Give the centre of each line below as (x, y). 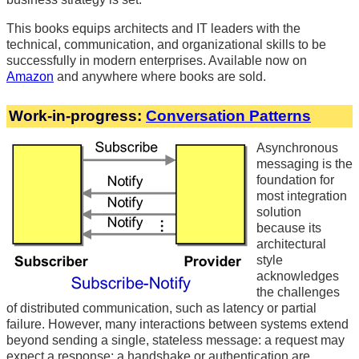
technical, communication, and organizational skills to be (166, 45)
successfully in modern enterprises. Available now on (157, 61)
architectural (291, 244)
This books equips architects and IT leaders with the (153, 29)
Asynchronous (297, 148)
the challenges (298, 292)
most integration (302, 196)
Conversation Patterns (228, 116)
